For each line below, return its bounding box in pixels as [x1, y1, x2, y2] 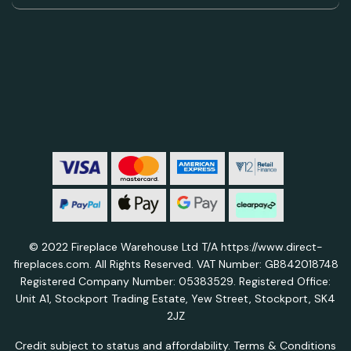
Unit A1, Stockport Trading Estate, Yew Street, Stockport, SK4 [16, 291, 335, 306]
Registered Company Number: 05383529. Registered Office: [20, 274, 331, 289]
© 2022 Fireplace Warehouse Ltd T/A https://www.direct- [28, 240, 323, 255]
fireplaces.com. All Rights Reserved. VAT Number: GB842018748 [13, 257, 338, 272]
